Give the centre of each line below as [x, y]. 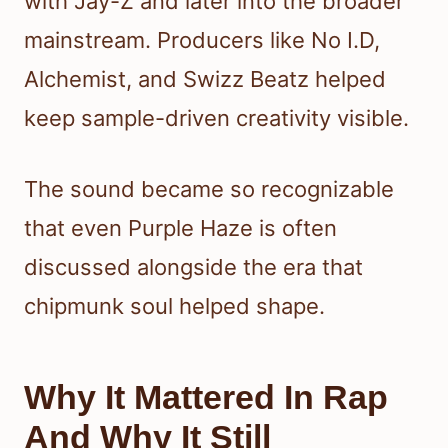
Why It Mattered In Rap [206, 397]
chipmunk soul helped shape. [174, 306]
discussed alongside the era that [193, 267]
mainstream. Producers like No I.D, [202, 40]
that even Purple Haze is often [180, 228]
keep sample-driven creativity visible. [216, 118]
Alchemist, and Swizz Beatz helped [205, 79]
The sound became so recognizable [209, 189]
